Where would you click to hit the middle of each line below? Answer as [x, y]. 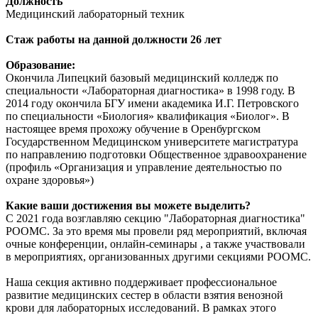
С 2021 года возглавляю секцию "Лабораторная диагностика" [155, 218]
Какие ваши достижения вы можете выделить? [128, 205]
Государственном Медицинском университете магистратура [152, 141]
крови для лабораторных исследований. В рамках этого [141, 307]
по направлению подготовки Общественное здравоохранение [156, 154]
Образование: [40, 65]
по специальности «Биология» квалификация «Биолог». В [148, 116]
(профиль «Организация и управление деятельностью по [144, 167]
